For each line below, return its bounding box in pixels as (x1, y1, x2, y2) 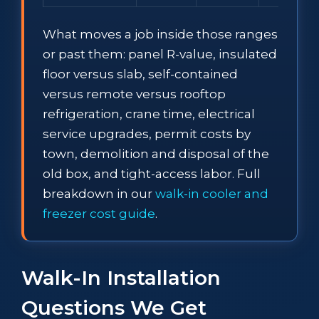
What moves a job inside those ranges (43, 26, 278, 41)
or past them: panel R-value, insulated (43, 46, 277, 61)
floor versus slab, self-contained (43, 66, 238, 81)
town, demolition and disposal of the (43, 146, 269, 161)
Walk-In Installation (21, 265, 221, 290)
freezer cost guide (43, 206, 155, 221)
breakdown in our (43, 186, 155, 201)
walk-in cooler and (155, 186, 268, 201)
